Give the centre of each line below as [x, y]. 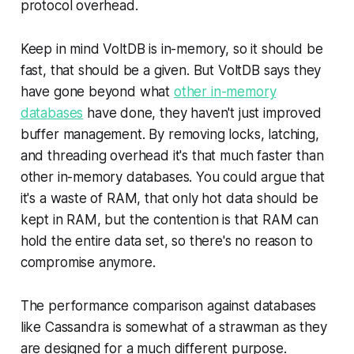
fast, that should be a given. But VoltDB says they [171, 70]
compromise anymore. [88, 262]
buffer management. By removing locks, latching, [169, 134]
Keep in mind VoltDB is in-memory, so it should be [171, 49]
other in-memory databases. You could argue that [172, 177]
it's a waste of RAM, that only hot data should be [169, 198]
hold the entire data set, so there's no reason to [166, 241]
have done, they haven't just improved [202, 113]
